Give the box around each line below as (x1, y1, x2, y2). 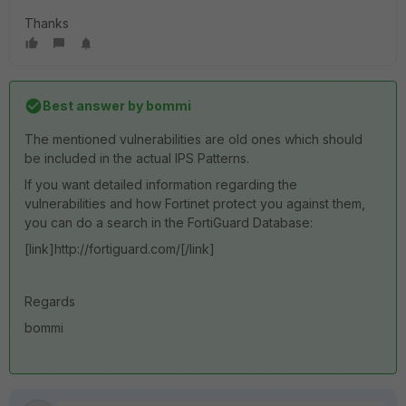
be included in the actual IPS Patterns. (24, 150, 249, 166)
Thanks (24, 15, 69, 31)
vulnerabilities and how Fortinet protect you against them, (24, 196, 365, 211)
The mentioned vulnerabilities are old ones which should (24, 131, 362, 147)
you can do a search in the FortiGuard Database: (24, 215, 313, 230)
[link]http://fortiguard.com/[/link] (24, 241, 215, 256)
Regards (24, 294, 75, 309)
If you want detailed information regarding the (24, 177, 297, 192)
